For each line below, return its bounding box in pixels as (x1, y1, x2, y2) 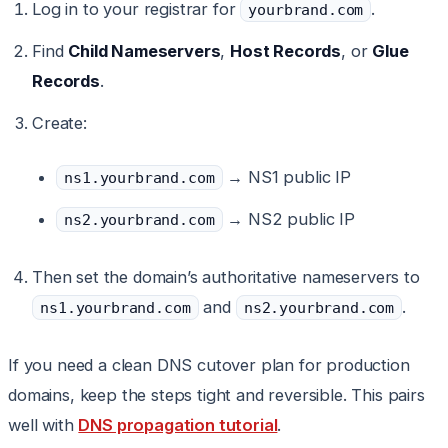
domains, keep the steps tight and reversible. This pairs (8, 385, 425, 406)
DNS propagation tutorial (78, 415, 278, 436)
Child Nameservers (68, 41, 221, 62)
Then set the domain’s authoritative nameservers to (32, 267, 420, 288)
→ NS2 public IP (222, 209, 355, 230)
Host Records (230, 41, 342, 62)
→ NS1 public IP (222, 167, 351, 188)
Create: (32, 113, 87, 134)
